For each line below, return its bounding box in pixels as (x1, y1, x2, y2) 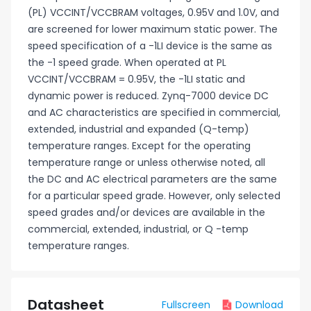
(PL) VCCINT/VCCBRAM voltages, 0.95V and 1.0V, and (28, 6, 279, 19)
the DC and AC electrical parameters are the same (28, 172, 277, 186)
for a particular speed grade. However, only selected (28, 189, 280, 203)
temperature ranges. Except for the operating (28, 139, 251, 153)
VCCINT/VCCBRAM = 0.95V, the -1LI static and (28, 72, 245, 86)
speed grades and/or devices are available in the (28, 205, 265, 219)
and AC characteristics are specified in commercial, (28, 106, 280, 119)
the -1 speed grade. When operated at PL (28, 56, 226, 69)
